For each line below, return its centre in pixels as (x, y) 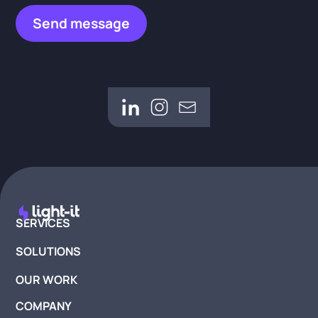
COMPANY (44, 306)
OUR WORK (47, 280)
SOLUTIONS (49, 252)
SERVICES (43, 223)
